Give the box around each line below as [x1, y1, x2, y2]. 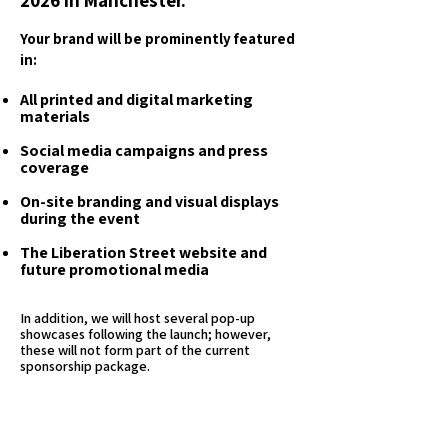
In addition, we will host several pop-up [20, 309, 255, 327]
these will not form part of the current [20, 341, 250, 359]
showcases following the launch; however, [20, 325, 271, 343]
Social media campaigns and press [20, 140, 268, 161]
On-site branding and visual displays [20, 191, 279, 212]
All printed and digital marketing [20, 89, 253, 110]
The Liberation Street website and [20, 242, 267, 263]
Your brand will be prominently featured [20, 29, 295, 48]
